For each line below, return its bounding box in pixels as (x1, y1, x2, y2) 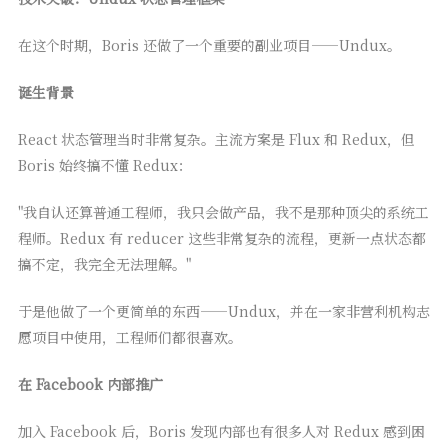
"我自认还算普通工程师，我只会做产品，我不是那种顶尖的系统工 (17, 202, 429, 223)
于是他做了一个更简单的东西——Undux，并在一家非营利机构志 (17, 301, 430, 322)
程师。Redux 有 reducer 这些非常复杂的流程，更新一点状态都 (17, 228, 426, 249)
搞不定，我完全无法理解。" (17, 254, 191, 275)
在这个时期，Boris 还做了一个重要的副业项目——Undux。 (17, 35, 401, 56)
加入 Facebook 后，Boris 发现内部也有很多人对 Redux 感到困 (17, 421, 425, 442)
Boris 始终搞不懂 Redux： (17, 155, 192, 176)
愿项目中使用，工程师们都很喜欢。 (17, 327, 242, 348)
